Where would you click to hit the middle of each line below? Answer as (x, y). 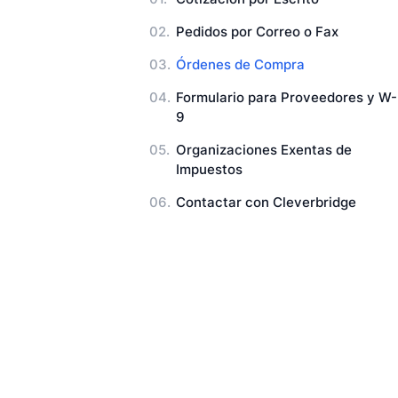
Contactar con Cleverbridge (266, 202)
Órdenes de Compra (240, 65)
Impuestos (209, 169)
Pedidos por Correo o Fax (257, 32)
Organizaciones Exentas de (263, 150)
